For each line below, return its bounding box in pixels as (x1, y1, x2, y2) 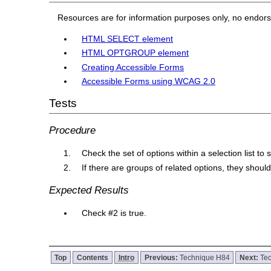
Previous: (144, 253, 180, 261)
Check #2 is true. (82, 208, 147, 218)
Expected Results (48, 184, 129, 197)
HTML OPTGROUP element (82, 48, 189, 58)
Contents (77, 253, 109, 261)
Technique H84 (179, 253, 230, 261)
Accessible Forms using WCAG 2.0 (82, 76, 216, 87)
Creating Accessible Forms (82, 62, 184, 72)
